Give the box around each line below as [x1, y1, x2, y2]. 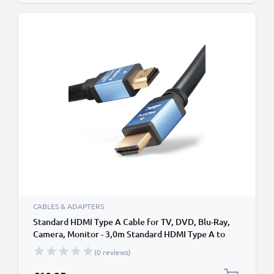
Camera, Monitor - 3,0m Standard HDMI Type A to [33, 228, 225, 240]
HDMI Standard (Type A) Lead [33, 240, 147, 252]
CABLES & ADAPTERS [33, 201, 104, 211]
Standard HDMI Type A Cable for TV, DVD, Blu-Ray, [33, 216, 230, 228]
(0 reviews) [94, 247, 131, 257]
